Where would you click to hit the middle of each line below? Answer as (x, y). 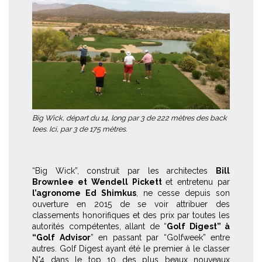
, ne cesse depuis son (183, 193)
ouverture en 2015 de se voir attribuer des (131, 204)
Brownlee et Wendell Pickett (99, 182)
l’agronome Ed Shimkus (84, 193)
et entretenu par (198, 182)
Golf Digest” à (198, 226)
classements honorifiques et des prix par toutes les (131, 215)
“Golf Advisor (61, 237)
